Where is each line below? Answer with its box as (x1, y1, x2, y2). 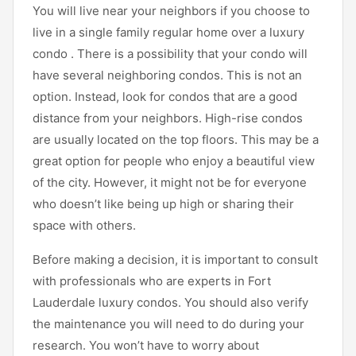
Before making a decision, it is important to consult (33, 251, 318, 267)
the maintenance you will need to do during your (33, 315, 304, 331)
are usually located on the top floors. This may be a (33, 131, 319, 147)
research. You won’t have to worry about (33, 337, 259, 353)
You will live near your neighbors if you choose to (33, 2, 310, 18)
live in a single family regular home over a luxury (33, 24, 304, 40)
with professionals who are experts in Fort (33, 273, 271, 288)
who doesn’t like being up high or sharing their (33, 195, 294, 211)
